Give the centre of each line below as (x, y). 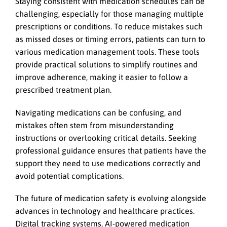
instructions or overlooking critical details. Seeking (106, 138)
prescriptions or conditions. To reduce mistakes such (109, 27)
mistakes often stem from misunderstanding (94, 125)
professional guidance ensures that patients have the (111, 150)
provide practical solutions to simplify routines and (106, 65)
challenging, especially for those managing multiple (109, 14)
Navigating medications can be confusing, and (98, 112)
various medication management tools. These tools (107, 52)
